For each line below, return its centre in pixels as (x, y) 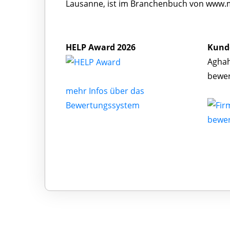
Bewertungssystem (103, 106)
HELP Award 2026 (101, 47)
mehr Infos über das (105, 91)
